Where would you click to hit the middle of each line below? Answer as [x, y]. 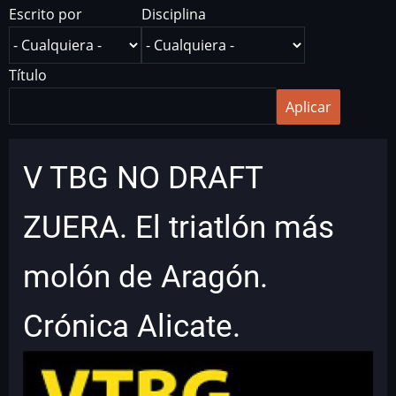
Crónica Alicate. [132, 326]
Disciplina [174, 14]
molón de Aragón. [145, 276]
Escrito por [46, 14]
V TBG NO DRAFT [143, 177]
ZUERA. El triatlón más [179, 227]
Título [28, 75]
